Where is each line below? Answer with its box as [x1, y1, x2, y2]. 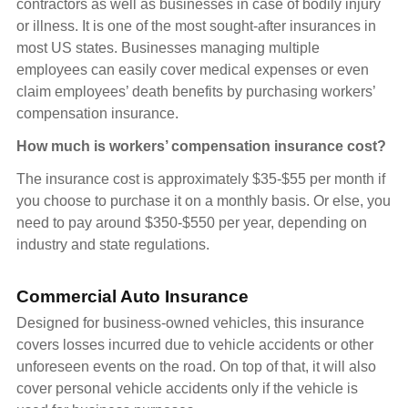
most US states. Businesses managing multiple [16, 40, 320, 56]
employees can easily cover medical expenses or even [16, 62, 369, 78]
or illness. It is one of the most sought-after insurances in [16, 18, 376, 35]
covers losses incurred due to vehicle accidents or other [16, 337, 373, 353]
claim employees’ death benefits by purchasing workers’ [16, 84, 375, 100]
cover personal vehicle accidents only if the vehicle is [16, 381, 358, 397]
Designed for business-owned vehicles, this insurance [16, 315, 364, 331]
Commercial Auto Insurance [16, 287, 249, 307]
